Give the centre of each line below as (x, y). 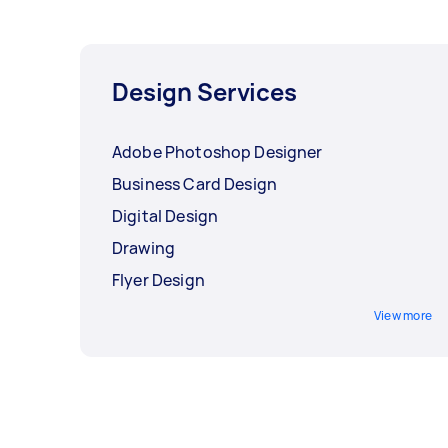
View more (402, 316)
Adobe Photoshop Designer (217, 152)
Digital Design (165, 216)
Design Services (204, 92)
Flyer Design (158, 280)
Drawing (144, 248)
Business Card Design (194, 184)
